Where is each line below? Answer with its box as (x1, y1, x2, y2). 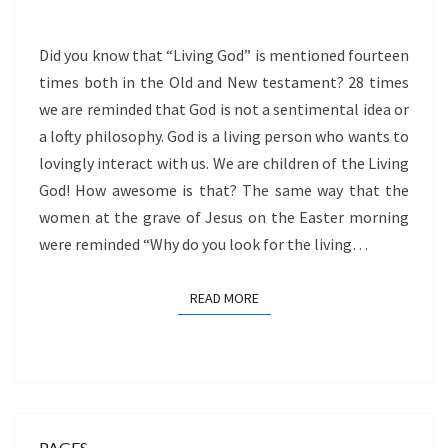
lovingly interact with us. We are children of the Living (39, 153, 409, 173)
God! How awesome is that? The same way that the (39, 180, 409, 200)
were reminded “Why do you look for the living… (39, 234, 368, 254)
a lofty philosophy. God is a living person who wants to (39, 126, 409, 146)
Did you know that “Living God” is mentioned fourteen (39, 45, 409, 65)
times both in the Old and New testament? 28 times (39, 72, 409, 92)
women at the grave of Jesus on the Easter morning (39, 207, 409, 227)
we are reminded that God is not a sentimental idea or (39, 99, 409, 119)
